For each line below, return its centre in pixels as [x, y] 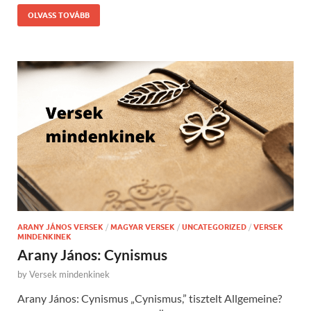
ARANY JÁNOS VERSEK [60, 227]
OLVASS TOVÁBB [59, 15]
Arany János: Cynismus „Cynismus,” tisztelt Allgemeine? [150, 299]
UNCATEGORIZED [214, 227]
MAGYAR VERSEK [143, 227]
